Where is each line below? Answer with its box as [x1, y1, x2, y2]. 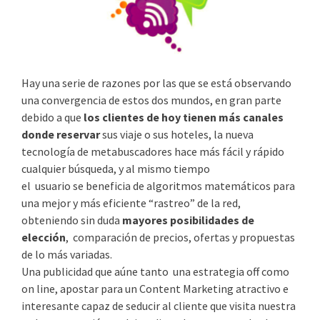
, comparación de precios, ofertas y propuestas [66, 229, 295, 244]
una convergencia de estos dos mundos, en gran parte [21, 92, 281, 107]
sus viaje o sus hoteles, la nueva [100, 126, 254, 141]
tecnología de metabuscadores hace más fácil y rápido [21, 144, 284, 159]
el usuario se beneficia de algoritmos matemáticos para [21, 178, 295, 193]
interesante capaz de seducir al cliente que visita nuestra [21, 298, 296, 313]
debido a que [21, 109, 84, 124]
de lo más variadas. [21, 246, 112, 261]
